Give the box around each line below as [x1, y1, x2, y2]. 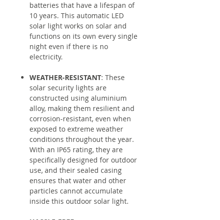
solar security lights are [29, 82, 107, 92]
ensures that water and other [29, 175, 126, 185]
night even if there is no [29, 41, 108, 51]
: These [101, 72, 125, 82]
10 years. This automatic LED [29, 10, 124, 20]
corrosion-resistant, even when [29, 113, 131, 123]
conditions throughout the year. [29, 134, 134, 144]
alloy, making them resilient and [29, 103, 135, 113]
